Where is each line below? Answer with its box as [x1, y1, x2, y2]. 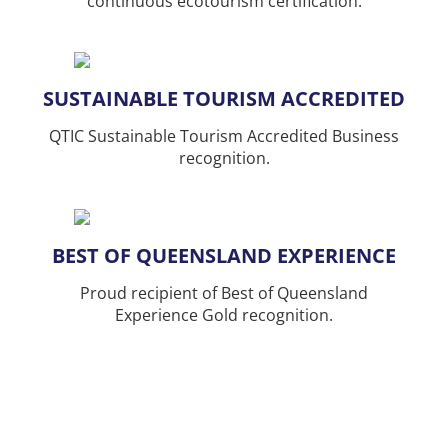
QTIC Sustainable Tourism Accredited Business [49, 124, 399, 147]
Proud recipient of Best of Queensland [80, 281, 368, 304]
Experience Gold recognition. [115, 303, 333, 326]
